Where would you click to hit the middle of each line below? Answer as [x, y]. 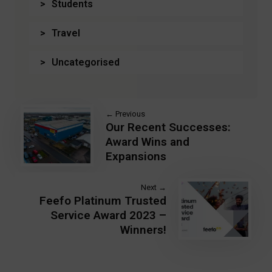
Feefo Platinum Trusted [103, 201]
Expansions [136, 156]
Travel [66, 33]
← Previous [125, 114]
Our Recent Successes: [168, 127]
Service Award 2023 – [108, 216]
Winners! [143, 230]
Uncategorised [85, 63]
